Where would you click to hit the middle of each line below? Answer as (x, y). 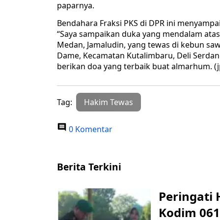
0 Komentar (90, 129)
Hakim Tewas (109, 102)
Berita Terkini (89, 167)
